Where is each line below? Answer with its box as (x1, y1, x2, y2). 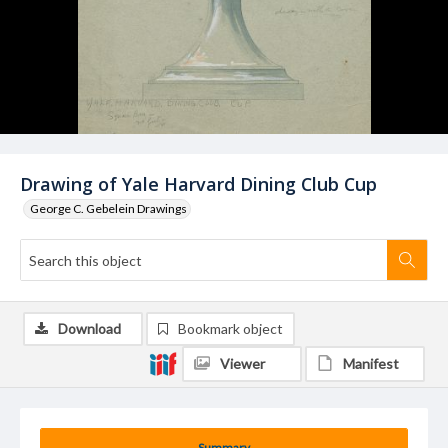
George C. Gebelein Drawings (30, 201, 187, 216)
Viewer (220, 355, 265, 372)
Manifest (343, 355, 399, 372)
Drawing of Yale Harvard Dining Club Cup (20, 172, 377, 196)
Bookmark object (178, 320, 283, 337)
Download (58, 320, 121, 337)
